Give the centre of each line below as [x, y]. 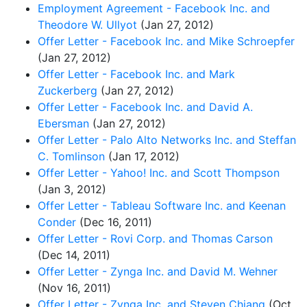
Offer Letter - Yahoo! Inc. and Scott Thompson [159, 172]
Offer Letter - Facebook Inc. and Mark [136, 74]
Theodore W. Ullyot [87, 24]
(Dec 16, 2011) [114, 222]
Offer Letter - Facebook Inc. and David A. [145, 107]
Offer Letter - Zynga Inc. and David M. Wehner [158, 271]
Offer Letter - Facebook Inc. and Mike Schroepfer [166, 41]
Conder [57, 222]
